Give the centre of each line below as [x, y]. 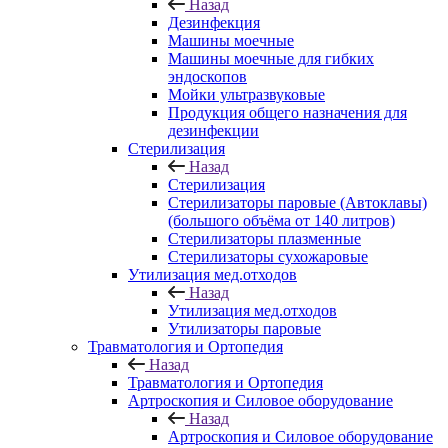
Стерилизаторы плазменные [264, 238]
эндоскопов [207, 76]
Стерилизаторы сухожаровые [268, 256]
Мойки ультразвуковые [246, 94]
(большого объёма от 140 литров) [281, 220]
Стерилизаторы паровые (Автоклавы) [297, 202]
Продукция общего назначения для [287, 112]
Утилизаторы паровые [244, 328]
